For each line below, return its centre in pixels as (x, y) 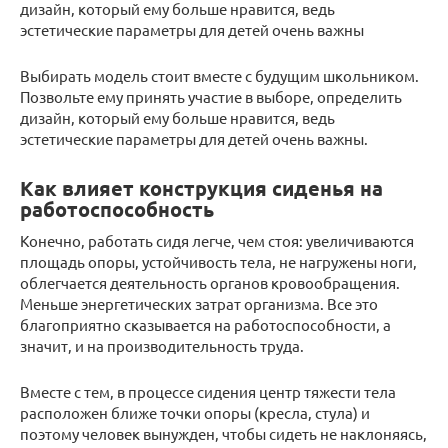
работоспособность (117, 209)
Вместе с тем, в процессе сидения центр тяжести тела (208, 392)
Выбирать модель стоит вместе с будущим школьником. (219, 76)
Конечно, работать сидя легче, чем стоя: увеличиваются (217, 241)
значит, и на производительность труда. (162, 346)
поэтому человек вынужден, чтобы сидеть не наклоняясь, (223, 434)
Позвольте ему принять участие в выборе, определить (211, 97)
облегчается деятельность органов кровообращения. (210, 283)
